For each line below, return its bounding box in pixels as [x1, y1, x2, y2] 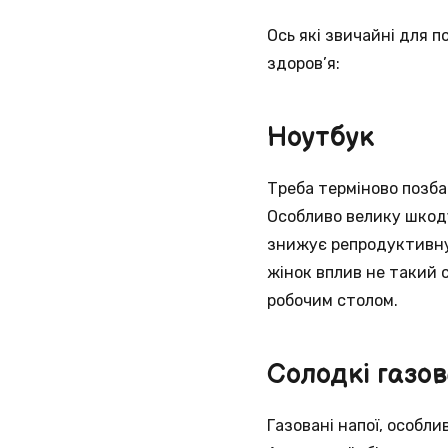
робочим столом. [267, 290, 398, 310]
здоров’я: [267, 53, 340, 73]
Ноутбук [267, 122, 374, 155]
